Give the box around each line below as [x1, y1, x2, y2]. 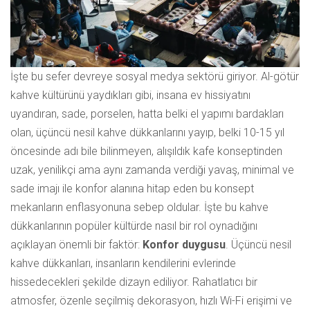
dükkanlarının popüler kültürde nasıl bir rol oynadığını [10, 219, 257, 233]
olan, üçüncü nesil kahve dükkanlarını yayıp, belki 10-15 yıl [10, 126, 284, 140]
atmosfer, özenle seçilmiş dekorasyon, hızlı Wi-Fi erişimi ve [10, 294, 292, 308]
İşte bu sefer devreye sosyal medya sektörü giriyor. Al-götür [10, 70, 299, 84]
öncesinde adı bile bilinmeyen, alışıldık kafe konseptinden [10, 145, 282, 158]
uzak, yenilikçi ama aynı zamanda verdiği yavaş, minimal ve [10, 163, 294, 177]
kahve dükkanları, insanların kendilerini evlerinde [10, 257, 236, 271]
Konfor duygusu [143, 238, 226, 252]
